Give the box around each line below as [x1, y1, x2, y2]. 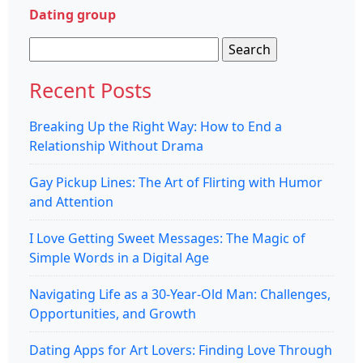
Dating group [29, 5, 116, 23]
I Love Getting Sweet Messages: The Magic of [29, 228, 305, 247]
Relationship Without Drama [29, 136, 203, 155]
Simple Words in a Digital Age [29, 248, 209, 267]
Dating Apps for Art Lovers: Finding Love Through [29, 340, 332, 359]
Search [28, 36, 70, 55]
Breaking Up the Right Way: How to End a [29, 117, 282, 135]
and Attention [29, 192, 113, 211]
